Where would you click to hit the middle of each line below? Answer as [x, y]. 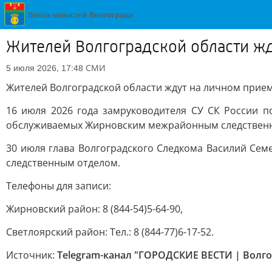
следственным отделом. [63, 163]
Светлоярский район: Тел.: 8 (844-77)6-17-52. [110, 232]
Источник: [32, 255]
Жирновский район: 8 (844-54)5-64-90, [94, 209]
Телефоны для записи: [59, 186]
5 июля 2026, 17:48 [45, 68]
